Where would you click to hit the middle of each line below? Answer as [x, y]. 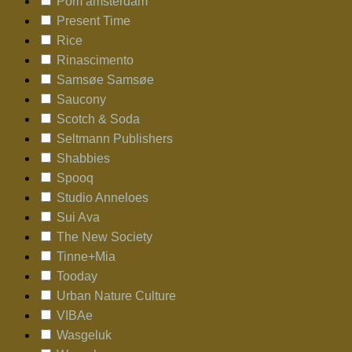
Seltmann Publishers [115, 138]
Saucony [81, 99]
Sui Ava [78, 217]
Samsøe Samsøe [105, 79]
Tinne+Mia [86, 256]
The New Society [104, 236]
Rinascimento [95, 60]
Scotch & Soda [98, 119]
